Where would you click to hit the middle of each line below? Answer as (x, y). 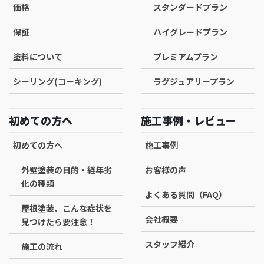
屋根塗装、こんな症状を (67, 208)
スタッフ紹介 (170, 244)
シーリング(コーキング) (57, 81)
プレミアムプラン (186, 56)
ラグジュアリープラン (194, 81)
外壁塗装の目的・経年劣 (67, 169)
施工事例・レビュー (189, 120)
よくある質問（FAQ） (186, 194)
